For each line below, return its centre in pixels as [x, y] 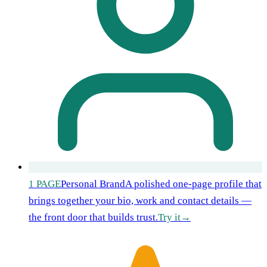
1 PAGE [45, 184]
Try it [169, 217]
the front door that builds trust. [93, 217]
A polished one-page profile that [193, 184]
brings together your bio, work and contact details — [140, 200]
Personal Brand [93, 184]
